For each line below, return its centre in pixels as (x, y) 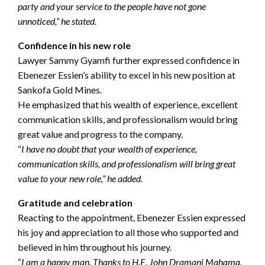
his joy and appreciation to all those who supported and (128, 232)
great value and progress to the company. (100, 134)
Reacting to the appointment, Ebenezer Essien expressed (132, 217)
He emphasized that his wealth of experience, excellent (128, 104)
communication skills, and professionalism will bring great (127, 163)
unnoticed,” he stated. (57, 21)
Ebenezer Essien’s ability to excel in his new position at (127, 75)
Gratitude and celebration (75, 202)
